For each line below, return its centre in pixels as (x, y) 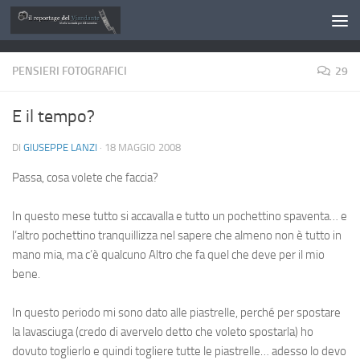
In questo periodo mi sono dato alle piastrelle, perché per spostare (176, 313)
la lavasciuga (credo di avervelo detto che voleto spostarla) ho (163, 332)
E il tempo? (53, 117)
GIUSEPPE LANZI (60, 147)
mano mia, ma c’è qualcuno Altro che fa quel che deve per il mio (168, 255)
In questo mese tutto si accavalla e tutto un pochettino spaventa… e (180, 216)
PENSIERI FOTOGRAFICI (70, 71)
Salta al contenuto (72, 23)
